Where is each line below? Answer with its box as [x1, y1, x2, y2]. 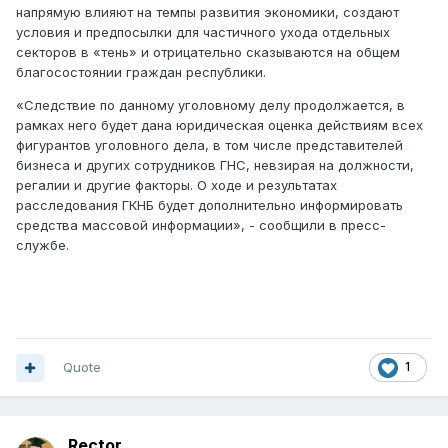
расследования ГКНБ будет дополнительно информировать [16, 197, 403, 214]
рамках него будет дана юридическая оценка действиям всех [16, 117, 423, 134]
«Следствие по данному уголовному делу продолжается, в [16, 97, 405, 114]
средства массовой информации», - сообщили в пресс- [16, 217, 386, 234]
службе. [16, 237, 69, 254]
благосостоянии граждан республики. [16, 64, 266, 81]
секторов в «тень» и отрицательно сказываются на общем [16, 44, 400, 61]
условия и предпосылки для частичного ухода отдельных [16, 24, 390, 41]
